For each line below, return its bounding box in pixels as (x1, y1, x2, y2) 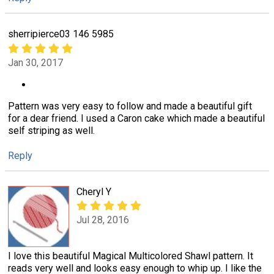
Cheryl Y (76, 186, 111, 198)
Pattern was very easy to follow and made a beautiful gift (8, 100, 252, 112)
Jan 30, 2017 (8, 56, 63, 68)
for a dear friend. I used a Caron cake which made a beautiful (8, 112, 265, 124)
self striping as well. (8, 124, 95, 136)
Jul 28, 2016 (76, 214, 129, 226)
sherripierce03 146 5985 (8, 28, 114, 40)
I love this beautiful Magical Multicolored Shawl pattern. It (8, 250, 253, 262)
